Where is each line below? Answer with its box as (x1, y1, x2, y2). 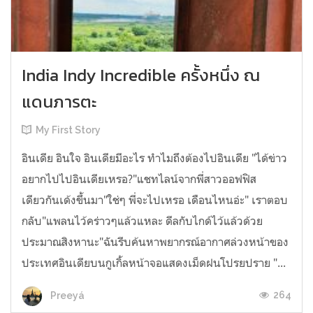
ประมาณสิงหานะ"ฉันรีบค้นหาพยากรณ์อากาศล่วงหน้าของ (22, 235, 289, 249)
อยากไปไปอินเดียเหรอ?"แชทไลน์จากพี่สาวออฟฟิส (22, 172, 256, 187)
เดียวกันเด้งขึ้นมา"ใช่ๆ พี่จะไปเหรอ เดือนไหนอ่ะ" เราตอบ (22, 193, 288, 208)
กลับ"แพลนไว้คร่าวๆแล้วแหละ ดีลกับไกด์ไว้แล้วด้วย (22, 214, 263, 228)
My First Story (36, 124, 101, 136)
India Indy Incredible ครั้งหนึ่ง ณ (22, 63, 260, 88)
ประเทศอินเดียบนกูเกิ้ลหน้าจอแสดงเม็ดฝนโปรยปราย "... (22, 256, 286, 270)
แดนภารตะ (22, 89, 97, 115)
